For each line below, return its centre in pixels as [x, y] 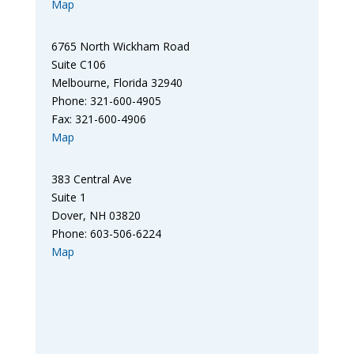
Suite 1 [68, 198]
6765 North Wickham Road [120, 47]
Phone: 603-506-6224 [106, 234]
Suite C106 [78, 65]
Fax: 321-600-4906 [98, 119]
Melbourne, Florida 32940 [117, 83]
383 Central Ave [91, 179]
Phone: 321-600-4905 [106, 101]
